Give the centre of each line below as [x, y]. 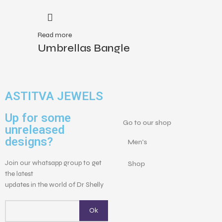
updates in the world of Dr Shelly [55, 185]
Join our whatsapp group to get [54, 163]
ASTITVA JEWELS [54, 96]
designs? [29, 142]
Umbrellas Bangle [84, 48]
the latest [19, 174]
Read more [55, 35]
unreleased [35, 130]
